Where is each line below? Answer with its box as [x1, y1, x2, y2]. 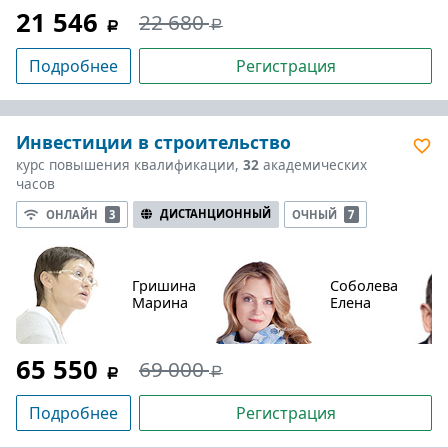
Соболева [330, 275, 398, 295]
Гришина [132, 275, 196, 295]
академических [259, 155, 367, 174]
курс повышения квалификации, [16, 155, 243, 174]
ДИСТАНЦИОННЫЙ [159, 206, 271, 221]
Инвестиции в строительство [16, 130, 291, 154]
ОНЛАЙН [46, 206, 101, 222]
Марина [132, 292, 188, 312]
